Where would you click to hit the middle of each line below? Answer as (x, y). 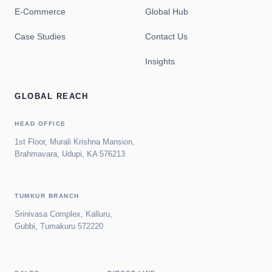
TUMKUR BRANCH (47, 195)
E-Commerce (40, 12)
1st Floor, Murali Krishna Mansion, (75, 142)
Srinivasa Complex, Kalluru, (63, 214)
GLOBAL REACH (51, 96)
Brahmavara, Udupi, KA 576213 (70, 154)
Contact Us (166, 36)
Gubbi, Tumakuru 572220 (59, 226)
